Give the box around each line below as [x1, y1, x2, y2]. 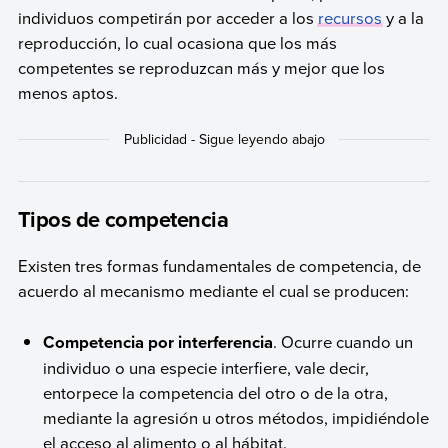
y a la [381, 5, 424, 29]
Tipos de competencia [17, 202, 228, 235]
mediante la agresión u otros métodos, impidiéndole [43, 405, 430, 429]
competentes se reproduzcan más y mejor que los [17, 55, 385, 79]
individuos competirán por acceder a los [17, 5, 318, 29]
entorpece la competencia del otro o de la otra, [43, 380, 389, 404]
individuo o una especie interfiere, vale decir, [43, 355, 370, 379]
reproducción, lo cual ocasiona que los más [17, 30, 337, 54]
